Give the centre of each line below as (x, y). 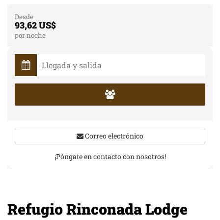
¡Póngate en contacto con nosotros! (110, 156)
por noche (30, 35)
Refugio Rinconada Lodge (97, 209)
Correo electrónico (113, 136)
